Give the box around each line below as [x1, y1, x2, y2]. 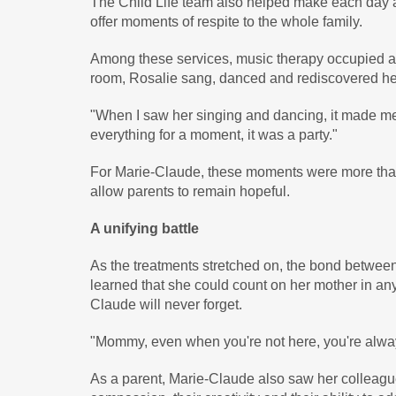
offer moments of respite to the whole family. [90, 14, 362, 29]
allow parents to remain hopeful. [90, 184, 290, 199]
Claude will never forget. [90, 297, 242, 312]
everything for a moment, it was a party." [90, 127, 338, 142]
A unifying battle [90, 221, 199, 236]
